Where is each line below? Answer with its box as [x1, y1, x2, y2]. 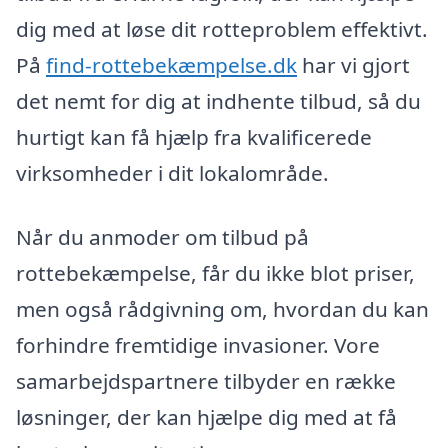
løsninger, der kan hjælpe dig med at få [16, 402, 397, 431]
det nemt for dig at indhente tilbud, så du [16, 87, 421, 116]
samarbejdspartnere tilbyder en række [16, 366, 396, 395]
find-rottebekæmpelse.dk [46, 51, 297, 80]
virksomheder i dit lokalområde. [16, 159, 329, 188]
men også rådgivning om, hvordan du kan [16, 294, 429, 323]
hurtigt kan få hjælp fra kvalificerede [16, 123, 372, 152]
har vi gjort [297, 51, 410, 80]
